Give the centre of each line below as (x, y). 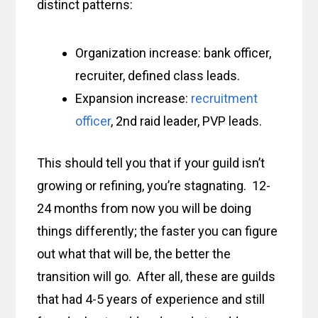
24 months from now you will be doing (144, 209)
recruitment (225, 99)
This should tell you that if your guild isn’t (151, 163)
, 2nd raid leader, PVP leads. (187, 121)
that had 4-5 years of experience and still (151, 300)
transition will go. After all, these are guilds (157, 277)
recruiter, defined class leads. (158, 76)
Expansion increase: (133, 99)
